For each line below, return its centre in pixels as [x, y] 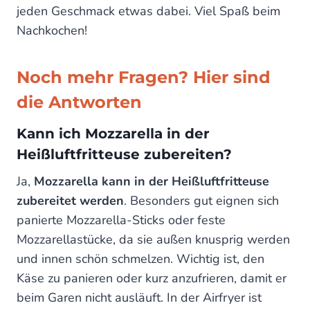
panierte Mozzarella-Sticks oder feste [121, 220]
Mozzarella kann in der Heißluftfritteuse [152, 182]
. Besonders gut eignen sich [201, 201]
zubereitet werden [70, 201]
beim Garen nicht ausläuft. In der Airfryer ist [139, 298]
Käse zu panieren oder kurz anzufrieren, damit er [152, 279]
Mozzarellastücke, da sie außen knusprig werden [153, 240]
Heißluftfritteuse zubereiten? [124, 155]
